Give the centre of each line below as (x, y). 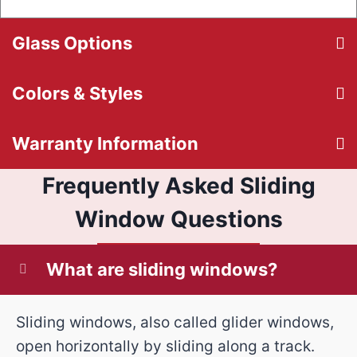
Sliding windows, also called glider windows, (175, 322)
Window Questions (178, 219)
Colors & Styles (77, 93)
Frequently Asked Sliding (178, 185)
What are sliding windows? (162, 269)
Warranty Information (105, 143)
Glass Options (72, 43)
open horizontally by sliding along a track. (165, 346)
